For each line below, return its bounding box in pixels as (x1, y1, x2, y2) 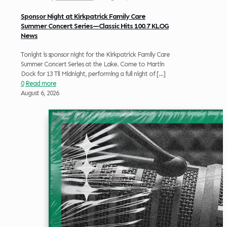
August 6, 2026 (21, 89, 59, 97)
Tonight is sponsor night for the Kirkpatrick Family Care (21, 51, 170, 59)
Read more (25, 80, 56, 88)
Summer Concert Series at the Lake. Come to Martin (21, 60, 164, 68)
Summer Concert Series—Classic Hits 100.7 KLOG (21, 21, 169, 30)
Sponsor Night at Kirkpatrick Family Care (21, 12, 145, 21)
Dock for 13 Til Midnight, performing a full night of (21, 70, 155, 78)
